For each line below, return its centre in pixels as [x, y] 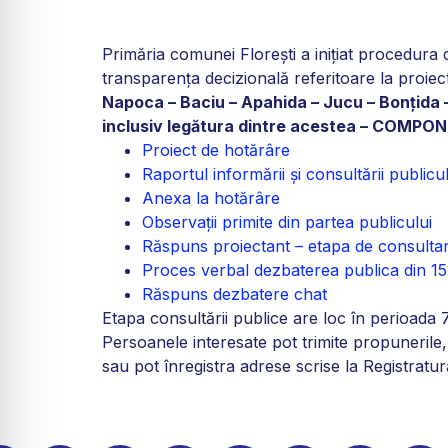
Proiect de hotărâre [216, 149]
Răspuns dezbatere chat [234, 293]
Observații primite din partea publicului [287, 221]
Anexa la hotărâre [211, 197]
